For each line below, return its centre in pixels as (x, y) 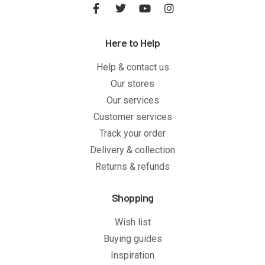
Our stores (132, 83)
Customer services (132, 117)
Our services (132, 100)
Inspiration (132, 255)
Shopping (132, 197)
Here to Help (132, 42)
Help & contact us (132, 67)
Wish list (132, 222)
